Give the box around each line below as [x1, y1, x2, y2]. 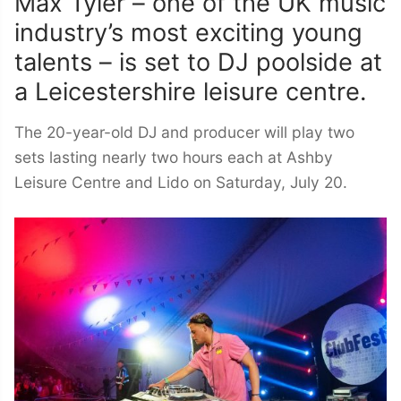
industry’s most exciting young [14, 18, 363, 48]
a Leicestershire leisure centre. [14, 77, 366, 107]
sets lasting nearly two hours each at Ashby [14, 148, 333, 167]
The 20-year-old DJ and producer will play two [14, 123, 354, 142]
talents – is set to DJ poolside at [14, 47, 382, 78]
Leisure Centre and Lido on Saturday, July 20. [14, 173, 347, 192]
